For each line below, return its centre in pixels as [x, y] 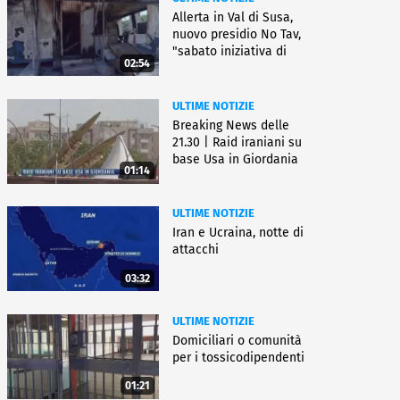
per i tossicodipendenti [238, 357]
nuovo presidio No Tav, [237, 34]
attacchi [196, 250]
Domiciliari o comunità [237, 340]
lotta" [188, 68]
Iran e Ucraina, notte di [238, 233]
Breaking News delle [231, 125]
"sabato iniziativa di [229, 51]
